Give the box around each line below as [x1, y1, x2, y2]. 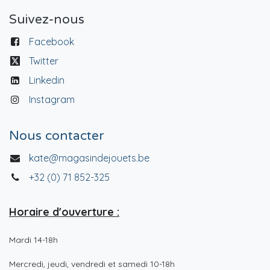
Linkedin [28, 74, 64, 87]
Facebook [28, 36, 74, 48]
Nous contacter [9, 128, 104, 144]
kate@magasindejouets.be [28, 152, 149, 165]
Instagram [28, 93, 75, 106]
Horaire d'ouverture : [9, 205, 119, 219]
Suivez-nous [9, 12, 84, 28]
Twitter [28, 55, 58, 67]
